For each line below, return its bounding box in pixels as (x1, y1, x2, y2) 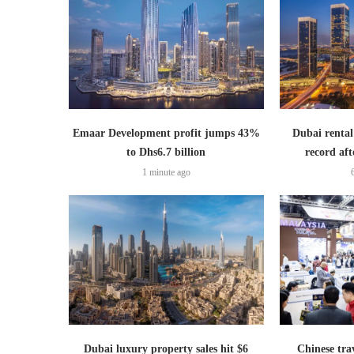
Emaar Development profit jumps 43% (72, 127, 260, 139)
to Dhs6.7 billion (126, 146, 206, 158)
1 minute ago (141, 167, 190, 178)
